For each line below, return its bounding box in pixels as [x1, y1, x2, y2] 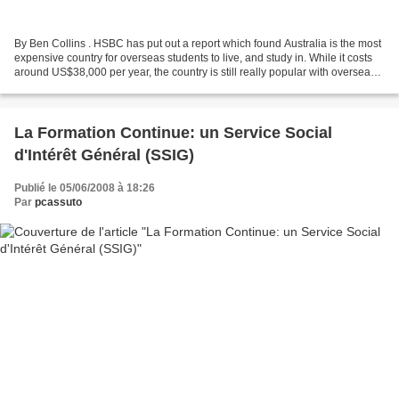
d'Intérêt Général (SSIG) [14, 145, 194, 164]
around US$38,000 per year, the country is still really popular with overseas [14, 65, 376, 78]
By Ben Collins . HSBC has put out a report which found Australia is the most [14, 37, 381, 50]
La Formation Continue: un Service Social [14, 123, 332, 142]
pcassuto [35, 195, 82, 208]
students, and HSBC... [14, 79, 120, 93]
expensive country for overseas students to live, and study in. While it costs [14, 51, 372, 64]
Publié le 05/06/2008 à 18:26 [14, 181, 155, 194]
